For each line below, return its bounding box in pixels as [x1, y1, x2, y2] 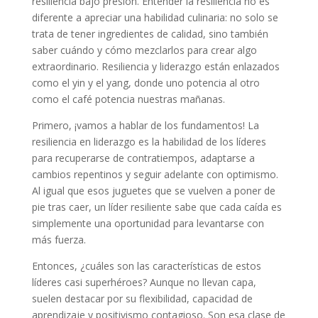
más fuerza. [31, 233, 86, 247]
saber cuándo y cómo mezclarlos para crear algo [31, 43, 257, 57]
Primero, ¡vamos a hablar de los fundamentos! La [31, 119, 259, 133]
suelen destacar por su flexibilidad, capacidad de [31, 292, 253, 306]
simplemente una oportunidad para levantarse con [31, 216, 264, 231]
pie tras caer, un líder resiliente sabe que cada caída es [31, 200, 282, 214]
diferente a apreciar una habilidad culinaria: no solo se [31, 11, 278, 25]
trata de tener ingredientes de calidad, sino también [31, 27, 268, 41]
